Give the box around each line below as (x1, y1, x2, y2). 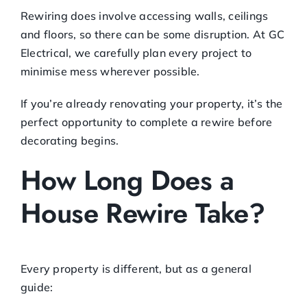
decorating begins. (21, 133, 119, 147)
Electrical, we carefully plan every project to (21, 45, 252, 60)
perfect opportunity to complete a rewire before (21, 114, 273, 129)
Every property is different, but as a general (21, 261, 251, 275)
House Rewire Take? (21, 193, 265, 233)
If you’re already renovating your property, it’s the (21, 96, 283, 110)
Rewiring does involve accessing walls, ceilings (21, 8, 269, 23)
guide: (21, 280, 53, 294)
